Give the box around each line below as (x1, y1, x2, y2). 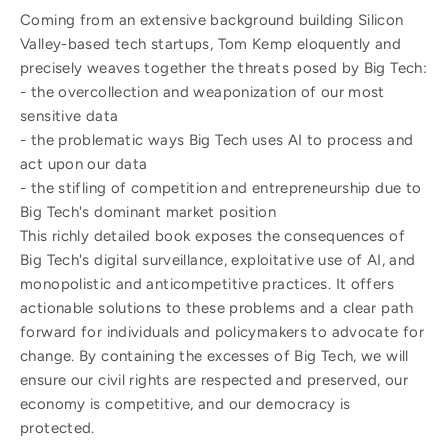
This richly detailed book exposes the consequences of (20, 226, 405, 245)
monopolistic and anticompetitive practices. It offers (20, 274, 394, 293)
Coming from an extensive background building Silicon (20, 10, 404, 29)
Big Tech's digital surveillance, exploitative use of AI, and (20, 250, 416, 269)
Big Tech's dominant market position (20, 202, 277, 221)
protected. (20, 418, 95, 437)
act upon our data (20, 154, 148, 173)
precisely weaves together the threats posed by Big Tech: (20, 58, 427, 77)
